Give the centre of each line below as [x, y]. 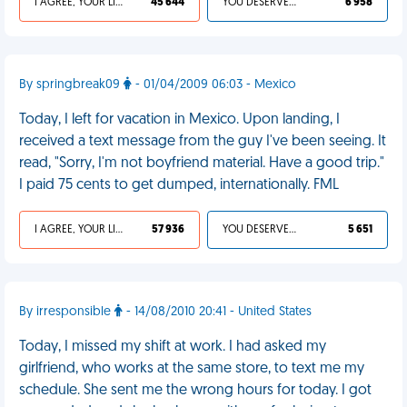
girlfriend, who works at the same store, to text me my [192, 369]
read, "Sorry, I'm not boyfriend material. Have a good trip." [202, 164]
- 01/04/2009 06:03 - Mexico [214, 85]
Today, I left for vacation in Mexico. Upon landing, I [179, 120]
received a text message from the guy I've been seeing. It [203, 142]
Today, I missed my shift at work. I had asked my [173, 347]
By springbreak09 [71, 85]
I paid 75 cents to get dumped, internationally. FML [179, 185]
